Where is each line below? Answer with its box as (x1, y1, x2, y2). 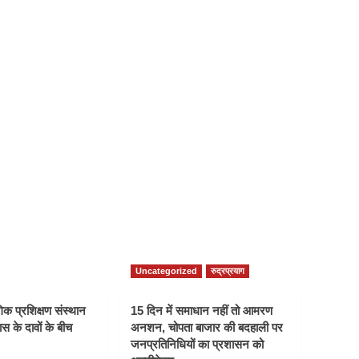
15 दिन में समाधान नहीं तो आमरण (131, 304, 272, 318)
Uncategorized (135, 266, 197, 276)
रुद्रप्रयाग (211, 266, 244, 276)
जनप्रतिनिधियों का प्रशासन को (131, 337, 264, 352)
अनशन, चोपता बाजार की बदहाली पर (131, 321, 283, 335)
